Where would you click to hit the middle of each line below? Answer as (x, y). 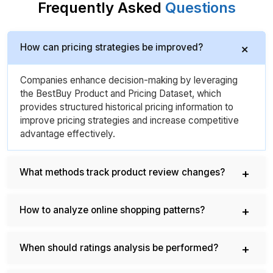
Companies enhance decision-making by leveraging (129, 97)
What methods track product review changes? (122, 190)
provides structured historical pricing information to (127, 124)
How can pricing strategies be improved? (112, 65)
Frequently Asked (101, 25)
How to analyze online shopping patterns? (112, 227)
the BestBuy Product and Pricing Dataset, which (121, 111)
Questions (200, 25)
